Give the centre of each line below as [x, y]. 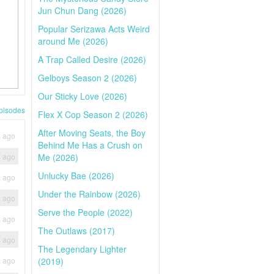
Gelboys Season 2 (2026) [87, 78]
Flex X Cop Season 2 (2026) [93, 114]
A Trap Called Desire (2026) [92, 59]
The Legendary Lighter [82, 249]
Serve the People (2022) [85, 212]
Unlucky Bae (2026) [76, 176]
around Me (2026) [73, 41]
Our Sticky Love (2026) [83, 96]
